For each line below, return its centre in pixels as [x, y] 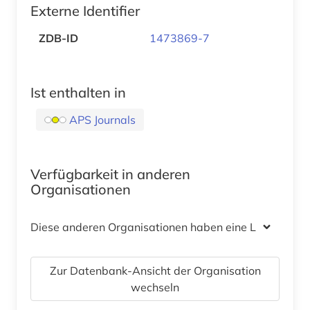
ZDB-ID [58, 38]
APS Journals [102, 120]
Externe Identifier [85, 11]
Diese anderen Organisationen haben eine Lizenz [156, 227]
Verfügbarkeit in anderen [110, 174]
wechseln [155, 288]
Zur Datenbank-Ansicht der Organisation [155, 271]
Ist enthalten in [78, 93]
